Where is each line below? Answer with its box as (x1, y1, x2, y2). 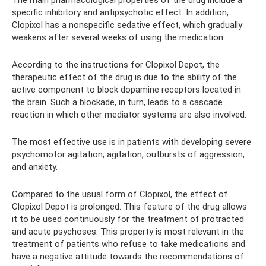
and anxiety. (12, 161, 58, 172)
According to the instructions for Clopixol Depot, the (12, 59, 220, 70)
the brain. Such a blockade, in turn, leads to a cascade (12, 97, 223, 107)
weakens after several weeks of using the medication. (12, 32, 225, 43)
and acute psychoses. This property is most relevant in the (12, 226, 244, 237)
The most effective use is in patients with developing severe (12, 137, 251, 147)
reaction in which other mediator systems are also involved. (12, 109, 246, 120)
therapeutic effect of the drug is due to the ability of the (12, 72, 237, 83)
